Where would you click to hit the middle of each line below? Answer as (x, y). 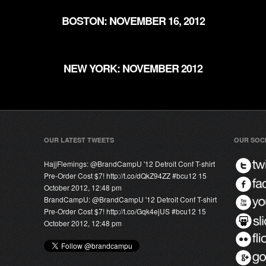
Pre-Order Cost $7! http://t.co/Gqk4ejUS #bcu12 (120, 211)
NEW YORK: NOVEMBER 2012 (133, 68)
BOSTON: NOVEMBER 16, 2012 (133, 21)
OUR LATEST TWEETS (79, 140)
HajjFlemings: (67, 164)
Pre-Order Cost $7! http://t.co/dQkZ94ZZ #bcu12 (120, 175)
